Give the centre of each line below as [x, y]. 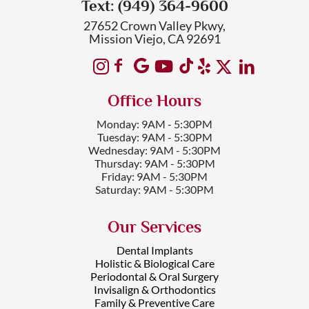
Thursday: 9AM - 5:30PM [154, 163]
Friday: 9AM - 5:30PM [154, 176]
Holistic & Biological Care [154, 263]
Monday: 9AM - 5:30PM [154, 124]
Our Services [154, 227]
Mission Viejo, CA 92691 [154, 39]
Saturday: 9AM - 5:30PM [154, 189]
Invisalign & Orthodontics [154, 289]
